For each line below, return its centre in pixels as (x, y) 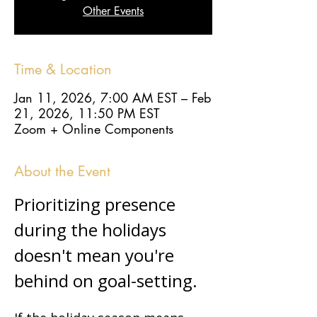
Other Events (113, 11)
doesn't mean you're (96, 255)
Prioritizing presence (97, 204)
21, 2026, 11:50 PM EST (87, 113)
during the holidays (92, 230)
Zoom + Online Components (94, 129)
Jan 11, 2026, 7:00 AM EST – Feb (113, 98)
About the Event (62, 171)
